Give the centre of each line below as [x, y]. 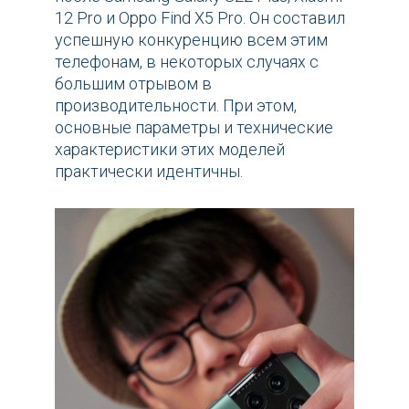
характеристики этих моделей [170, 149]
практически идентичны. [149, 171]
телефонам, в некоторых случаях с [187, 61]
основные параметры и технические [194, 127]
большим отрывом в [133, 83]
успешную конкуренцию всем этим [191, 39]
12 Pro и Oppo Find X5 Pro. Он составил [200, 17]
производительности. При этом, [176, 105]
